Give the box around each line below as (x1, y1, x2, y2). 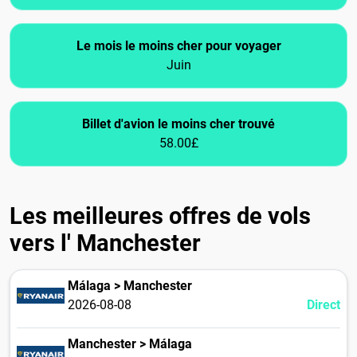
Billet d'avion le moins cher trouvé (82, 116, 275, 132)
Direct (306, 297, 340, 313)
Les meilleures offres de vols (10, 202, 311, 230)
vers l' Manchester (10, 229, 201, 257)
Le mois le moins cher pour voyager (76, 38, 281, 54)
